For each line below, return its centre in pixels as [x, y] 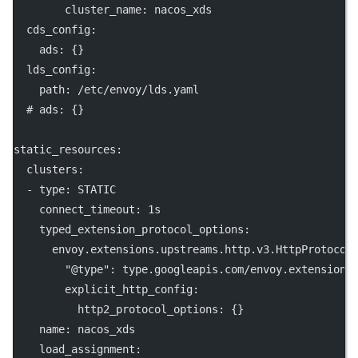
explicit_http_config [129, 289]
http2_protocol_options [148, 309]
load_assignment [87, 349]
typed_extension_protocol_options [141, 229]
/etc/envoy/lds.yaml [138, 89]
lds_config [58, 70]
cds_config [58, 30]
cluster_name [103, 10]
